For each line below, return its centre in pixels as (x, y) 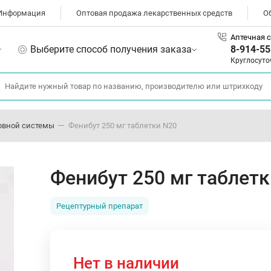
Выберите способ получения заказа (111, 49)
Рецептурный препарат (100, 206)
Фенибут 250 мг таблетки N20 (122, 125)
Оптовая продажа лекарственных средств (154, 13)
